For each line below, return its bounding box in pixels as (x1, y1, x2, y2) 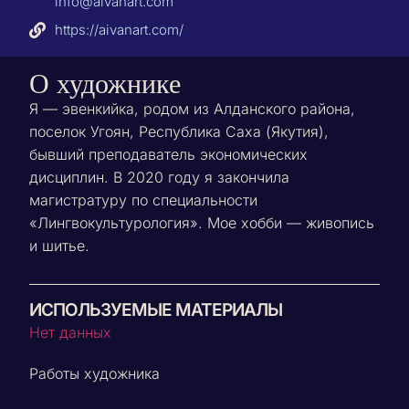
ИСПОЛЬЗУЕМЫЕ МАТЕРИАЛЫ (29, 299, 283, 321)
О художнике (29, 68, 182, 100)
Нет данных (29, 323, 112, 342)
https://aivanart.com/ (54, 21, 184, 39)
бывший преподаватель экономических (29, 144, 309, 163)
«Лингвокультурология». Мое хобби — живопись (29, 213, 375, 232)
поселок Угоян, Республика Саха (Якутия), (29, 121, 330, 141)
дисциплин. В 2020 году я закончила (29, 167, 290, 186)
